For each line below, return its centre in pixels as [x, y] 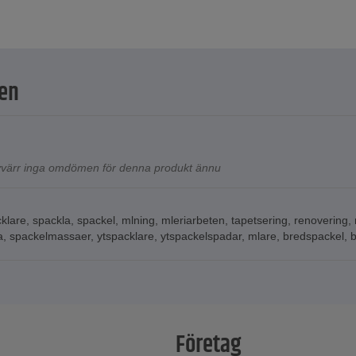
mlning [138, 221]
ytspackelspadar [201, 236]
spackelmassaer [50, 236]
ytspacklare [126, 236]
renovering [321, 221]
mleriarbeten [193, 221]
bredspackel [313, 236]
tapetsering [259, 221]
